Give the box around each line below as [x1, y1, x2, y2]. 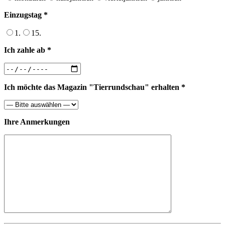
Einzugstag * [4, 11, 48, 20]
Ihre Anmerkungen [4, 118, 70, 127]
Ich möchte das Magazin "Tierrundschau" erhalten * [4, 83, 185, 92]
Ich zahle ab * [4, 46, 51, 55]
